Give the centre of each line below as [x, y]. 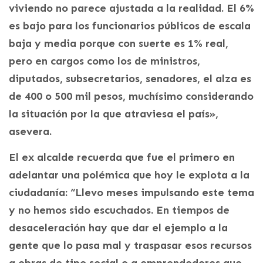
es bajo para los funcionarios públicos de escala [130, 26]
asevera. [30, 131]
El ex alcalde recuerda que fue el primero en [122, 157]
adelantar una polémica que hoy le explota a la [129, 175]
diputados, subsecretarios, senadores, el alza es [130, 79]
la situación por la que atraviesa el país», [114, 114]
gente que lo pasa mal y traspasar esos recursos [130, 245]
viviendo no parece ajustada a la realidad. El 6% [131, 8]
